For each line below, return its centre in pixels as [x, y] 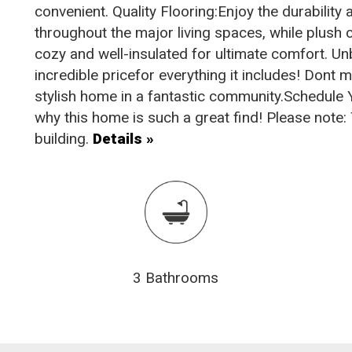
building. [64, 139]
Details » [123, 139]
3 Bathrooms [176, 278]
